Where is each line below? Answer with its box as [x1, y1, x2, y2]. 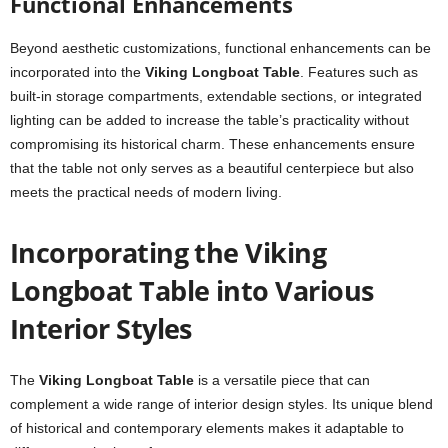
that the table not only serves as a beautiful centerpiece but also [10, 160, 414, 176]
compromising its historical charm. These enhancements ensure [10, 136, 415, 152]
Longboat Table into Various [10, 272, 374, 309]
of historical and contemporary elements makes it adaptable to [10, 420, 404, 436]
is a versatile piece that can [194, 372, 370, 388]
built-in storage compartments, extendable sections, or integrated [10, 88, 422, 104]
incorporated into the [10, 64, 145, 80]
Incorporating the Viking [10, 234, 327, 271]
